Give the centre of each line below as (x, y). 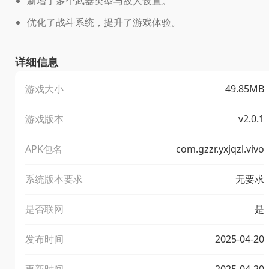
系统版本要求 (54, 179)
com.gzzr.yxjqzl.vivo (220, 149)
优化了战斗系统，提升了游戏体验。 (104, 22)
